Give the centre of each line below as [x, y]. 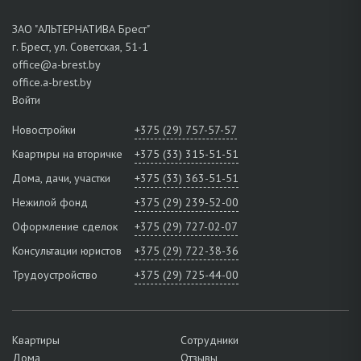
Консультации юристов [67, 250]
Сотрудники [210, 340]
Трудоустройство [55, 274]
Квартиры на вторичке [67, 154]
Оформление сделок [65, 226]
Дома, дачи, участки [61, 178]
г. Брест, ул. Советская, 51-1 [80, 46]
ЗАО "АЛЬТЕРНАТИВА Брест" [81, 29]
